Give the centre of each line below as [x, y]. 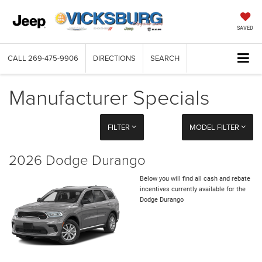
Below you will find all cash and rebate [195, 179]
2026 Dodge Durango [77, 160]
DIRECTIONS [114, 58]
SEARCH [165, 58]
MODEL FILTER [215, 127]
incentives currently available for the [193, 189]
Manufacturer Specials [109, 97]
